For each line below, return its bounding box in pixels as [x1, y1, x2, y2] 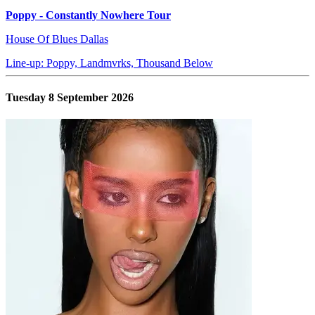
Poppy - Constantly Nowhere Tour [6, 8, 171, 21]
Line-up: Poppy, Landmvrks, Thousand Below [6, 56, 213, 69]
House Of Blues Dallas [6, 32, 108, 45]
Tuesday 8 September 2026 [6, 91, 134, 104]
